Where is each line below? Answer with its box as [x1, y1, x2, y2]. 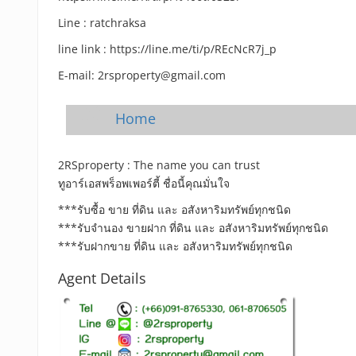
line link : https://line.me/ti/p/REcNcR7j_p [58, 41, 277, 56]
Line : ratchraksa [58, 15, 146, 30]
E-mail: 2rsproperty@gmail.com [58, 68, 226, 83]
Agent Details [58, 269, 146, 288]
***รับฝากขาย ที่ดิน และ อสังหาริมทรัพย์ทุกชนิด [58, 238, 292, 253]
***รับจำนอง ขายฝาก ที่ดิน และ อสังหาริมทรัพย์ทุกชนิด [58, 220, 328, 235]
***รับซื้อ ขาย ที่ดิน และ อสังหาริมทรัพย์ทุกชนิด [58, 202, 291, 217]
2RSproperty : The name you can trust [58, 157, 260, 172]
